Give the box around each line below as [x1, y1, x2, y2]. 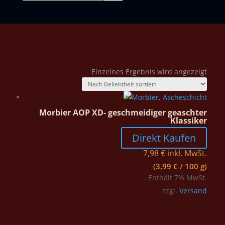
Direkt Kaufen [132, 131, 196, 145]
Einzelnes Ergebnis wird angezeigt [91, 67, 207, 76]
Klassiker [170, 115, 207, 126]
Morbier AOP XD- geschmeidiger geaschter [39, 107, 207, 118]
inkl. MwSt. [167, 148, 207, 159]
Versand [179, 186, 207, 195]
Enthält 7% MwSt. [148, 173, 207, 182]
